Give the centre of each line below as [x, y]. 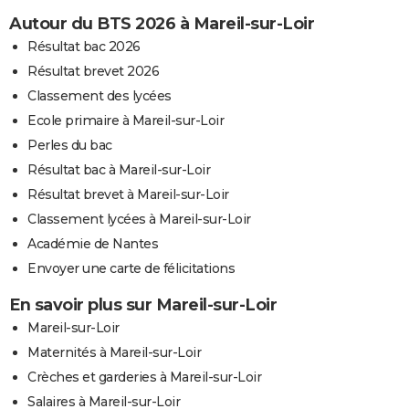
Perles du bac [70, 145]
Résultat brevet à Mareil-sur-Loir [128, 194]
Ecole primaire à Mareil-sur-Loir [126, 120]
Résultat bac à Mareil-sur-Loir [119, 169]
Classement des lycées [100, 95]
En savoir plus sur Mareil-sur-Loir [143, 304]
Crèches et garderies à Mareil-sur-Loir [144, 377]
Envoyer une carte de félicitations [131, 268]
